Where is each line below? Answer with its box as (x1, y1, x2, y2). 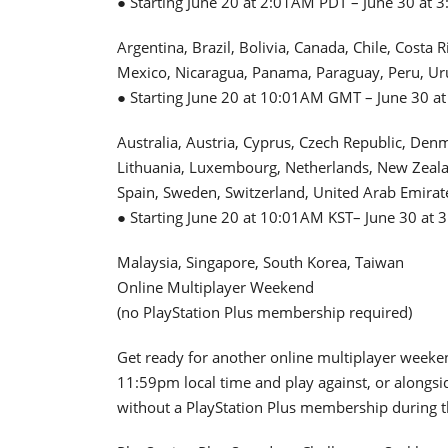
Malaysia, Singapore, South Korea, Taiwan (117, 251, 404, 272)
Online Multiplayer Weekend (117, 276, 314, 297)
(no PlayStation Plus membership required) (117, 301, 412, 322)
